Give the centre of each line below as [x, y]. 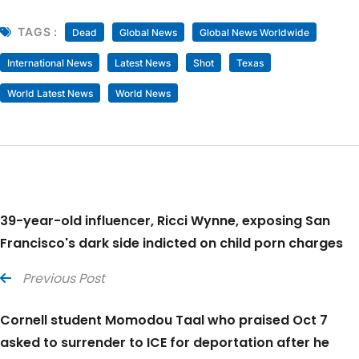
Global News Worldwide [254, 32]
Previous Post [64, 278]
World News [143, 93]
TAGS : [38, 32]
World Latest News [50, 93]
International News [50, 63]
